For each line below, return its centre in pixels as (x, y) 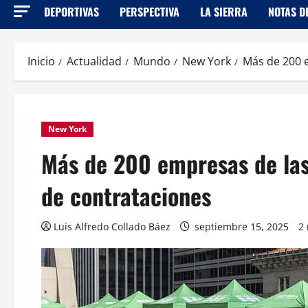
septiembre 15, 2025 (242, 226)
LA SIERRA (224, 11)
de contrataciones (126, 195)
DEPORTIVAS (71, 11)
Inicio (41, 61)
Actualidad (94, 61)
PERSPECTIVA (150, 11)
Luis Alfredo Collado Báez (112, 226)
